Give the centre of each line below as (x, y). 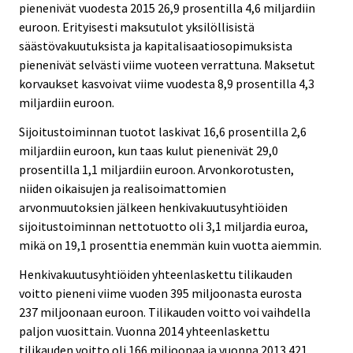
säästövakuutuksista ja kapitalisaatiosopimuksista (156, 46)
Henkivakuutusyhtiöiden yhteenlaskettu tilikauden (156, 274)
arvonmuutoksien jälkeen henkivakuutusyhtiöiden (153, 207)
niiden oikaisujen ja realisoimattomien (123, 188)
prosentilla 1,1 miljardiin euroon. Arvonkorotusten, (156, 169)
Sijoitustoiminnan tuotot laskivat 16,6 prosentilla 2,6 (163, 131)
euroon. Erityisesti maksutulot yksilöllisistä (137, 27)
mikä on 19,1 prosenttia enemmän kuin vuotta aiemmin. (170, 245)
